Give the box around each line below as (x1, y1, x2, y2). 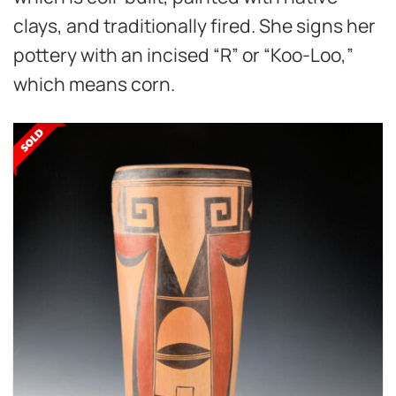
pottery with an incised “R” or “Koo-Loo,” (13, 42, 354, 68)
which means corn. (13, 71, 175, 97)
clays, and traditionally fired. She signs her (13, 12, 376, 39)
